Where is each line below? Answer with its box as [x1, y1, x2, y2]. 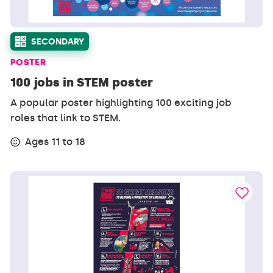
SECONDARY [31, 36, 85, 47]
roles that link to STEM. [10, 112, 121, 124]
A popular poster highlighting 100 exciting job [10, 96, 232, 108]
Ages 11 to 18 [25, 136, 86, 148]
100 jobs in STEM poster [10, 74, 154, 90]
